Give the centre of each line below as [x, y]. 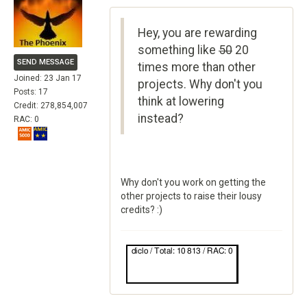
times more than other [197, 67]
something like [178, 50]
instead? [161, 119]
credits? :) [142, 210]
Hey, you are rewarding [197, 33]
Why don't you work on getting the [193, 182]
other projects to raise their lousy [191, 196]
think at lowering [181, 101]
